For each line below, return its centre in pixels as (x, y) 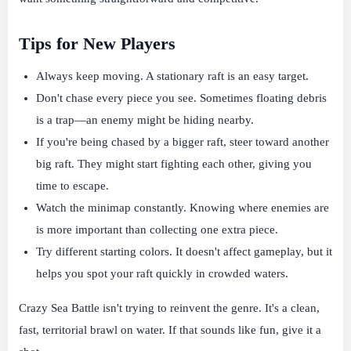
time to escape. (72, 185)
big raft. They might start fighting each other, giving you (174, 163)
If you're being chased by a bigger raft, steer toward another (183, 141)
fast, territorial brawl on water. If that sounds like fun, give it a (170, 330)
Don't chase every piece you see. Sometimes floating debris (181, 98)
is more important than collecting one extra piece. (157, 229)
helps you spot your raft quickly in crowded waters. (162, 273)
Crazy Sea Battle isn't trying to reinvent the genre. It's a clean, (169, 308)
